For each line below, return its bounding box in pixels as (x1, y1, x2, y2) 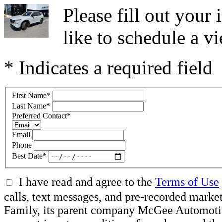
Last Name (12, 101, 46, 110)
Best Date (12, 152, 43, 161)
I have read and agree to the (19, 175, 155, 188)
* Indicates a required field (4, 57, 213, 78)
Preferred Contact (12, 111, 67, 120)
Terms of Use (155, 175, 219, 188)
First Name (12, 91, 47, 100)
